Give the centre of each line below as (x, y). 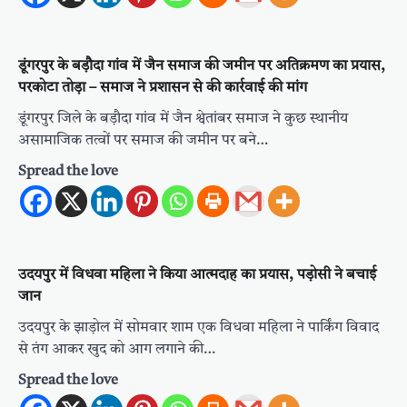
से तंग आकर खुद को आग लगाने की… (117, 350)
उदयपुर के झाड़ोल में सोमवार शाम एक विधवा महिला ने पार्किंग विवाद (199, 328)
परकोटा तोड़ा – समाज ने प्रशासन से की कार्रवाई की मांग (163, 89)
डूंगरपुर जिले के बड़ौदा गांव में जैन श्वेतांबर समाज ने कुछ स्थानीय (183, 119)
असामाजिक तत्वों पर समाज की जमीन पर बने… (143, 141)
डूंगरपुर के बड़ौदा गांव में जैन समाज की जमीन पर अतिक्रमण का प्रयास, (202, 67)
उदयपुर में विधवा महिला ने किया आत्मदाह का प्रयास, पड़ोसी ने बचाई (197, 276)
